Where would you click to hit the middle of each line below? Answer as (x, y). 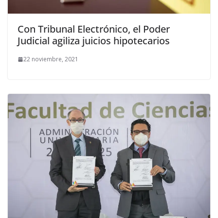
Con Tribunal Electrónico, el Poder (94, 29)
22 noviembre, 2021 (51, 59)
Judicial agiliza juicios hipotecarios (94, 41)
